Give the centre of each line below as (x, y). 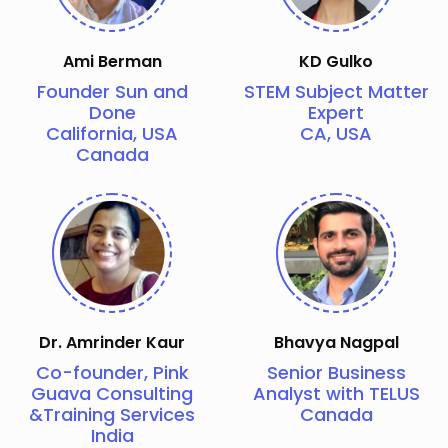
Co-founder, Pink (112, 372)
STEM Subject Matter (336, 91)
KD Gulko (336, 61)
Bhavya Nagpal (336, 342)
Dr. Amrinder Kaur (112, 342)
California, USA (112, 133)
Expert (336, 112)
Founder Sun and (112, 91)
